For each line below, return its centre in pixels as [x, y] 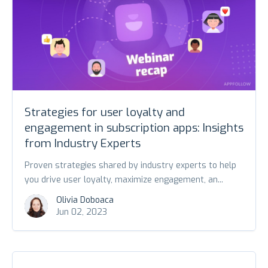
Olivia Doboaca [85, 200]
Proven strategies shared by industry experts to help [130, 165]
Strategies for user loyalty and [105, 112]
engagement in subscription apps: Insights [134, 127]
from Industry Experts [83, 143]
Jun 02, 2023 [82, 212]
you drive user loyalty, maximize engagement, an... [124, 179]
